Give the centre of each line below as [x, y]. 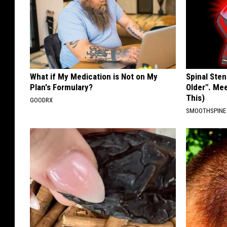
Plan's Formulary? [61, 87]
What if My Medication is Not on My [94, 76]
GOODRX [41, 100]
